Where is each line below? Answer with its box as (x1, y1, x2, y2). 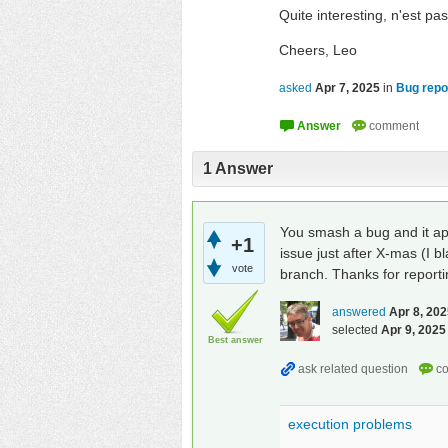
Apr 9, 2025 (381, 322, 446, 337)
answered (332, 304, 386, 319)
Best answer (207, 334, 263, 345)
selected (332, 322, 378, 337)
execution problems (288, 415, 412, 432)
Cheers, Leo (279, 42, 357, 58)
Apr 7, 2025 (315, 81, 380, 96)
